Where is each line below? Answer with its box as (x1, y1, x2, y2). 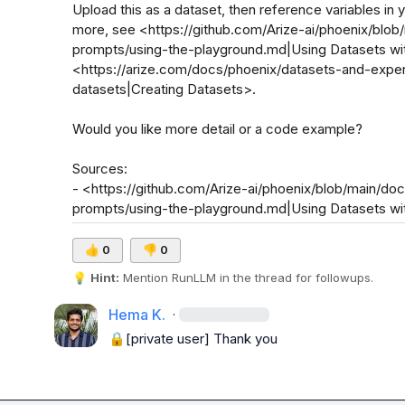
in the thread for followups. (216, 270, 374, 285)
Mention (119, 270, 173, 285)
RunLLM (172, 270, 217, 285)
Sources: (72, 160, 128, 177)
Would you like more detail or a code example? (72, 120, 363, 137)
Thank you (210, 330, 285, 347)
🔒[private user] (108, 330, 210, 347)
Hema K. (108, 306, 165, 324)
